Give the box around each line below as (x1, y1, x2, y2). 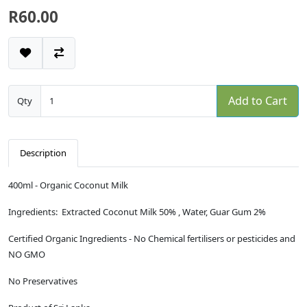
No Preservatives (8, 274, 77, 287)
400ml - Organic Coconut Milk (8, 178, 128, 191)
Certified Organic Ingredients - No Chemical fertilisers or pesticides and (8, 232, 295, 245)
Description (20, 146, 66, 159)
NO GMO (8, 247, 45, 260)
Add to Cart (228, 93, 287, 108)
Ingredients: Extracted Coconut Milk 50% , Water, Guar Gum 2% (8, 205, 266, 218)
